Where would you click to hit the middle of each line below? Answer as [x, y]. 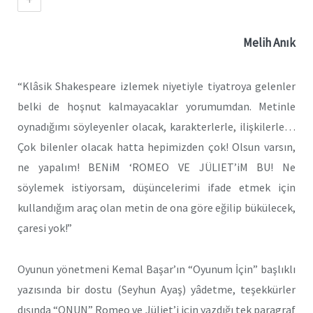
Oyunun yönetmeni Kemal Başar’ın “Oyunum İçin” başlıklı [156, 269]
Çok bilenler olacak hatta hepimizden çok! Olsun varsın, [156, 146]
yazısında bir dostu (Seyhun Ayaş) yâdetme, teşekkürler [156, 289]
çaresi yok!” [45, 227]
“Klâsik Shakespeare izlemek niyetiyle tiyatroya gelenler [156, 86]
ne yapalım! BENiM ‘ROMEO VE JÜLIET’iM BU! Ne [156, 167]
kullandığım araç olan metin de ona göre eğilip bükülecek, [156, 207]
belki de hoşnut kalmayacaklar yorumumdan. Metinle [156, 106]
